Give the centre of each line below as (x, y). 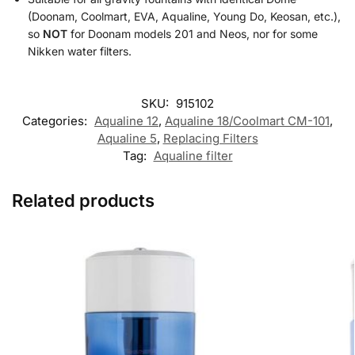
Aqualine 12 (126, 120)
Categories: (56, 120)
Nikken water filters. (80, 51)
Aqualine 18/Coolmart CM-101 (247, 120)
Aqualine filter (193, 155)
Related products (83, 200)
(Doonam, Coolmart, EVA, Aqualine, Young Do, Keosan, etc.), (184, 16)
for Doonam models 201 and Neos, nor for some (193, 33)
